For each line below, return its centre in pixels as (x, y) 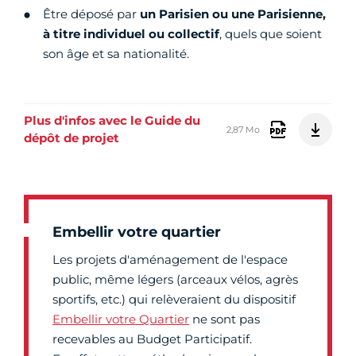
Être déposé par (91, 14)
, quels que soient (271, 34)
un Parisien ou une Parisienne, (233, 14)
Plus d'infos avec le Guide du (112, 120)
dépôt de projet (72, 138)
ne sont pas (224, 319)
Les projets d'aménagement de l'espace (170, 259)
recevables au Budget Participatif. (152, 339)
